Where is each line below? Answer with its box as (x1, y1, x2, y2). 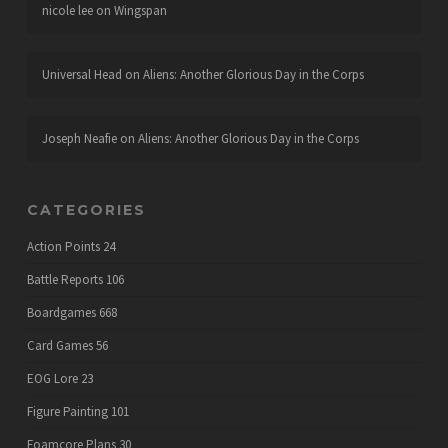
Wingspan (113, 2, 167, 19)
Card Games (26, 337, 93, 354)
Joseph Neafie (41, 130, 117, 147)
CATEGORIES (26, 201, 146, 219)
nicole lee (41, 2, 93, 19)
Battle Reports (26, 271, 103, 288)
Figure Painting (26, 403, 108, 420)
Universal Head (41, 66, 122, 83)
